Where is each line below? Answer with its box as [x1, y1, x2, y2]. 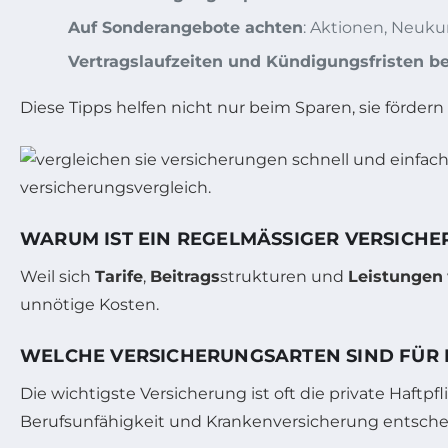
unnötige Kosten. [20, 294, 159, 314]
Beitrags [150, 266, 220, 286]
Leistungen [348, 266, 443, 286]
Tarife [95, 266, 143, 286]
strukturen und [220, 266, 348, 286]
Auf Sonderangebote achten [68, 17, 303, 37]
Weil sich [20, 266, 95, 286]
